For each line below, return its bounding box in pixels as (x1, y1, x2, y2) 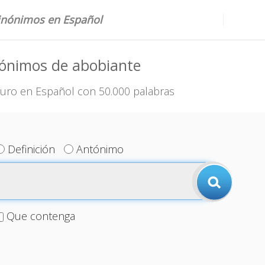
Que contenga (6, 209, 75, 223)
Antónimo (76, 142, 124, 156)
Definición (8, 142, 56, 156)
